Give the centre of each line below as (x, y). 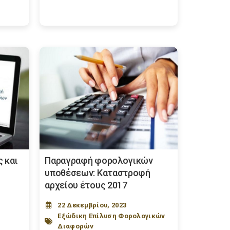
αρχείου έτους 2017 (86, 185)
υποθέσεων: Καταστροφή (98, 173)
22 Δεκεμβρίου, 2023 (92, 205)
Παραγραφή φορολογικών (99, 160)
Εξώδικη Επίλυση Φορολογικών (111, 216)
